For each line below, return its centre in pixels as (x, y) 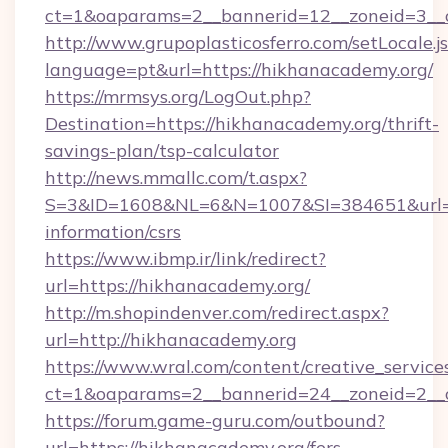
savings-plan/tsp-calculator (162, 150)
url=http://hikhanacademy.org (171, 339)
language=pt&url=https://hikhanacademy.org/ (239, 69)
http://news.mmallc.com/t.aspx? (176, 177)
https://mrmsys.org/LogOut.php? (178, 96)
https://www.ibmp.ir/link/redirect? (185, 258)
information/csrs (113, 231)
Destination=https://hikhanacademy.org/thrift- (242, 123)
